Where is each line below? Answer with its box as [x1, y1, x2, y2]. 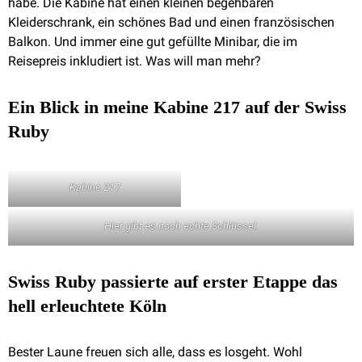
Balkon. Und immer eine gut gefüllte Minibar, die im [8, 34, 297, 49]
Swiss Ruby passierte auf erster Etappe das [8, 271, 338, 292]
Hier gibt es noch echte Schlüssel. [103, 220, 259, 232]
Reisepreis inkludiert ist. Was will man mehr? [8, 53, 261, 69]
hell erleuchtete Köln [8, 296, 166, 316]
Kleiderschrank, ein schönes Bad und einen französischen [8, 15, 335, 30]
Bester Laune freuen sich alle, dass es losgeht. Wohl [8, 344, 302, 360]
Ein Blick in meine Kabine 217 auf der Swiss [8, 97, 347, 117]
